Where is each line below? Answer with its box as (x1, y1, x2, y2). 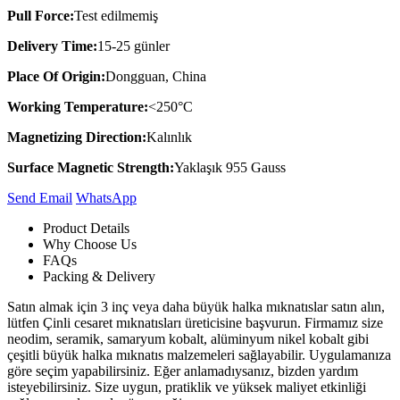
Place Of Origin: (7, 68, 105, 84)
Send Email (7, 189, 72, 205)
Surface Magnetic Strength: (7, 159, 174, 175)
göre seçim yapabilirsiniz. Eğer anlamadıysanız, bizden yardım (7, 362, 358, 379)
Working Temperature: (7, 98, 148, 114)
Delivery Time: (7, 37, 97, 54)
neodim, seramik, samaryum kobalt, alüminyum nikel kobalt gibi (7, 330, 369, 346)
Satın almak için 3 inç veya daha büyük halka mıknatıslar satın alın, (7, 298, 385, 314)
